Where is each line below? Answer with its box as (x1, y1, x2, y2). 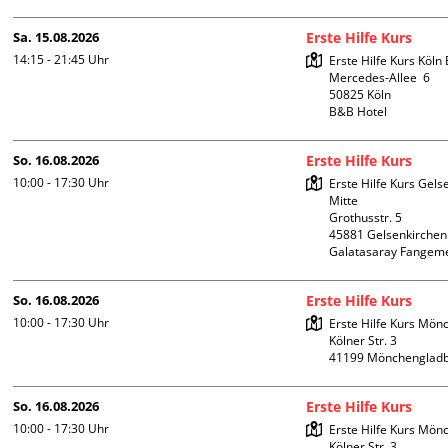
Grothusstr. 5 (329, 209, 403, 227)
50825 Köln (329, 86, 392, 104)
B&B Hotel (329, 103, 388, 121)
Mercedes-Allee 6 (329, 69, 431, 87)
